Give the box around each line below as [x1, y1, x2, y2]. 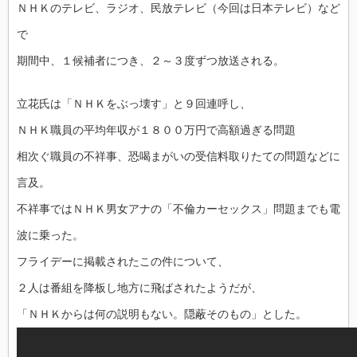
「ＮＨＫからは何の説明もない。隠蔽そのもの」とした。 [17, 308, 307, 320]
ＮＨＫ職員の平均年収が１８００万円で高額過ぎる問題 [17, 124, 296, 136]
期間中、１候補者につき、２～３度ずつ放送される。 [17, 54, 284, 67]
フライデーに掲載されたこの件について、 [17, 255, 229, 268]
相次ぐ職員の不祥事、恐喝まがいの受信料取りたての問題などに [17, 150, 340, 163]
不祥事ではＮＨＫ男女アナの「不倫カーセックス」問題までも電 [17, 202, 340, 215]
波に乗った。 [17, 229, 84, 241]
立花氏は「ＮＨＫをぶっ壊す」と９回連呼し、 [17, 97, 251, 110]
